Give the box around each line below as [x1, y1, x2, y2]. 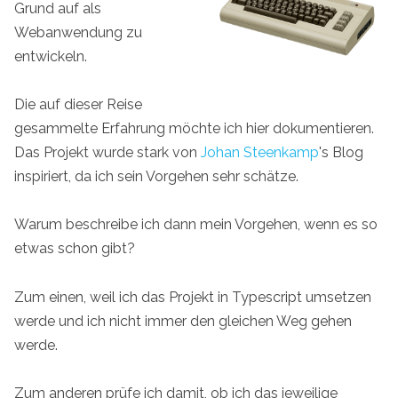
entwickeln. [14, 48, 87, 66]
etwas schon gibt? [14, 240, 135, 258]
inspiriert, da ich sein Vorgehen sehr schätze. [14, 168, 298, 186]
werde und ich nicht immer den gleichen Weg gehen [14, 312, 352, 330]
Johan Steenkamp [201, 144, 319, 162]
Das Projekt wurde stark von [14, 144, 201, 162]
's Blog [319, 144, 363, 162]
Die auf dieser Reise [14, 96, 142, 114]
